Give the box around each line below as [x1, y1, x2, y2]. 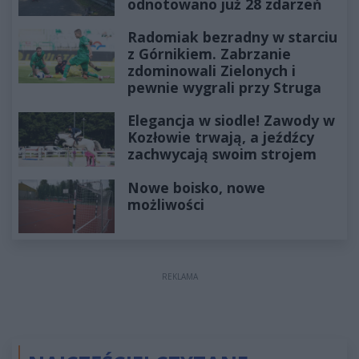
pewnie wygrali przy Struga [127, 78, 321, 98]
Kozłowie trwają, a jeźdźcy [127, 127, 314, 147]
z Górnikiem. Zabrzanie [127, 44, 291, 64]
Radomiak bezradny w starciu [127, 27, 337, 47]
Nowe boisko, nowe [127, 177, 265, 197]
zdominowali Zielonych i [127, 61, 296, 81]
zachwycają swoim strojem [127, 144, 317, 164]
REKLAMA [161, 271, 198, 283]
